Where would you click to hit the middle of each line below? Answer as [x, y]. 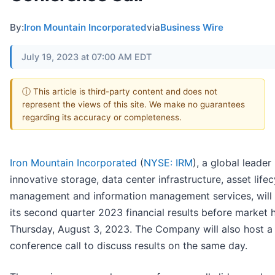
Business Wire [192, 27]
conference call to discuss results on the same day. [129, 246]
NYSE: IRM [168, 163]
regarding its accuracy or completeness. [102, 117]
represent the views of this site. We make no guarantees [134, 104]
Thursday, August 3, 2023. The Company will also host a [141, 229]
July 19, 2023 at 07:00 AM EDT [87, 56]
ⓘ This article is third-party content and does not [120, 91]
